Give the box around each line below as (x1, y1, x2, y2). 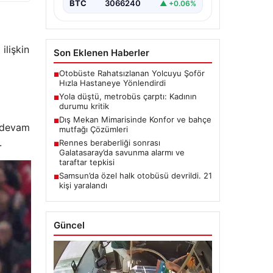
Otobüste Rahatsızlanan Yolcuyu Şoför (58, 68, 205, 79)
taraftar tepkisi (58, 157, 115, 168)
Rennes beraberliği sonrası (58, 138, 160, 148)
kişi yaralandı (58, 180, 107, 191)
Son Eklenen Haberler (53, 47, 149, 59)
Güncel (53, 219, 85, 232)
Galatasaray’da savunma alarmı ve (58, 147, 185, 158)
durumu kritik (58, 101, 109, 112)
